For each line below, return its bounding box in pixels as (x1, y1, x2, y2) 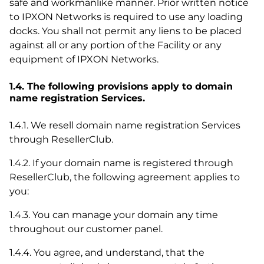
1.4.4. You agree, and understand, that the (9, 247, 204, 258)
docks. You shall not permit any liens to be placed (9, 25, 242, 37)
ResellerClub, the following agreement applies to (9, 171, 240, 183)
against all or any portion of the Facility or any (9, 39, 222, 51)
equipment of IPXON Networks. (9, 54, 159, 65)
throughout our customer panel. (9, 223, 163, 235)
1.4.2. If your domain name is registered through (9, 157, 233, 169)
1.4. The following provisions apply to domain (9, 81, 233, 92)
